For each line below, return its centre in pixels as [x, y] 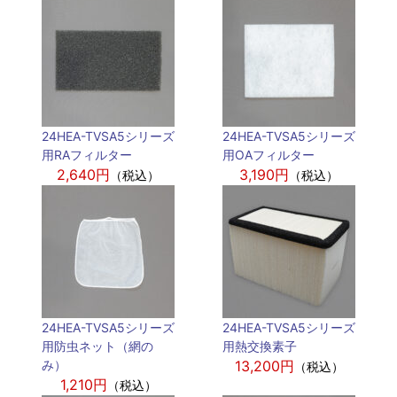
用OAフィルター [269, 155]
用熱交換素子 [260, 346]
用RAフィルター [87, 155]
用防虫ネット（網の [97, 346]
